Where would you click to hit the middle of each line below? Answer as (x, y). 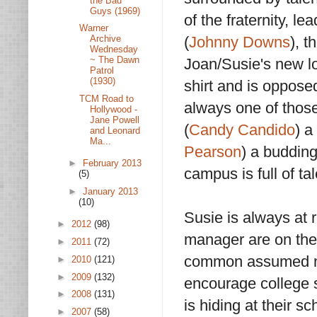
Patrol (102, 71)
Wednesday (114, 50)
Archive (106, 39)
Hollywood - (114, 109)
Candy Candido (242, 130)
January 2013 (110, 191)
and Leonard (115, 131)
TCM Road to (107, 99)
